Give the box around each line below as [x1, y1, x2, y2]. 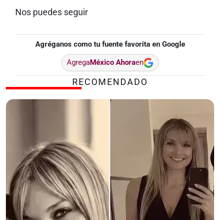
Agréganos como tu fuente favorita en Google [35, 40, 185, 49]
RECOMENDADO [72, 77, 148, 87]
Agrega [67, 58, 90, 67]
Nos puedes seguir [15, 7, 88, 17]
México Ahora [90, 58, 136, 67]
